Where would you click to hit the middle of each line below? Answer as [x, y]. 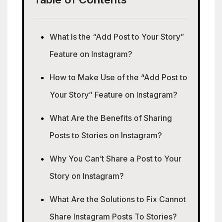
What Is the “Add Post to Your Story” [117, 37]
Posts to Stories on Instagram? [106, 135]
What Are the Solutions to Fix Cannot [118, 199]
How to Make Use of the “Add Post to [118, 77]
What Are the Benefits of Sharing [111, 118]
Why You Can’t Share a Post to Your [115, 159]
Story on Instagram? [87, 176]
